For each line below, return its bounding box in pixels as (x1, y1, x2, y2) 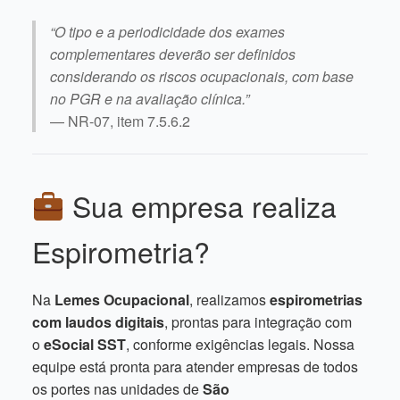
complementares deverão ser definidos (50, 44, 296, 64)
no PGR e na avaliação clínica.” (50, 88, 249, 109)
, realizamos (189, 289, 270, 310)
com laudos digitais (32, 312, 164, 332)
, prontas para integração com (164, 312, 352, 332)
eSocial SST (44, 334, 126, 354)
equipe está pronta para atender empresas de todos (32, 356, 358, 377)
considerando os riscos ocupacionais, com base (50, 66, 354, 87)
